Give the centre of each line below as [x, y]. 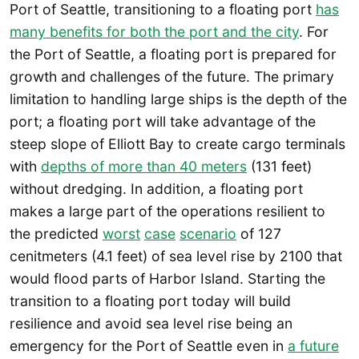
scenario [208, 234]
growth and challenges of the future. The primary [172, 77]
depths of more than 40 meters [144, 167]
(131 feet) [279, 167]
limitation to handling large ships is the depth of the [178, 99]
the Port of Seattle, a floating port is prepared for [173, 54]
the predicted [56, 234]
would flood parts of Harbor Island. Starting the [167, 279]
